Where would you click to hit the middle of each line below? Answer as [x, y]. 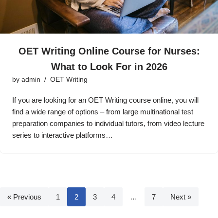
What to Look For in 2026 [109, 66]
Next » [181, 197]
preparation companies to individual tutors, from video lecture [108, 123]
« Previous [24, 197]
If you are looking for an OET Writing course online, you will [105, 100]
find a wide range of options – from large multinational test [103, 111]
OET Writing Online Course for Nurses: [109, 51]
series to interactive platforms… [64, 135]
